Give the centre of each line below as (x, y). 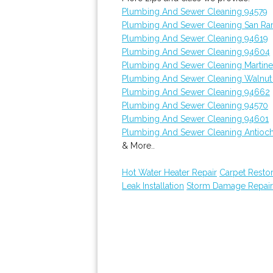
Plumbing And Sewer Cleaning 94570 (195, 105)
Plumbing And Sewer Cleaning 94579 (195, 12)
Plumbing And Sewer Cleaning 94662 (196, 92)
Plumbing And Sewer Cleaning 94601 (195, 119)
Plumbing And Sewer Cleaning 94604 (196, 52)
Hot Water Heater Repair (169, 172)
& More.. (138, 146)
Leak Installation (153, 186)
